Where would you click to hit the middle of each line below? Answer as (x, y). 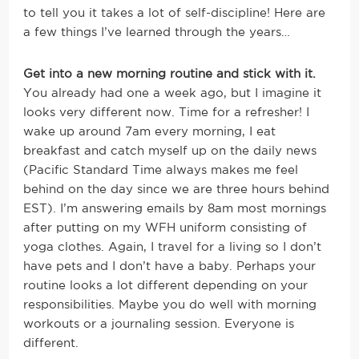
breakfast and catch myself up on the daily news (170, 151)
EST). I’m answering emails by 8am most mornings (175, 208)
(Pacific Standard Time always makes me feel (161, 170)
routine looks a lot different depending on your (166, 285)
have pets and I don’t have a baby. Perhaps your (170, 266)
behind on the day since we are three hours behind (177, 189)
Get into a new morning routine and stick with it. (170, 74)
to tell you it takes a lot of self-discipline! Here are (175, 13)
